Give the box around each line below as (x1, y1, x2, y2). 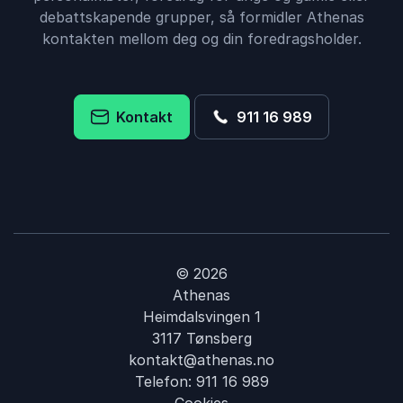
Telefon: (134, 372, 196, 390)
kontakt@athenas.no (129, 351, 274, 369)
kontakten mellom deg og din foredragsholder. (41, 30, 362, 48)
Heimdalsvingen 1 (142, 308, 261, 326)
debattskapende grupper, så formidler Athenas (39, 8, 364, 26)
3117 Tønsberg (151, 329, 252, 347)
